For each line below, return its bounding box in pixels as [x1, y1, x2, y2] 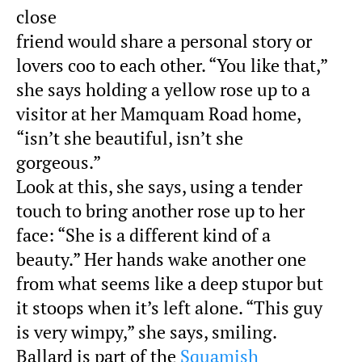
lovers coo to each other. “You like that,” [16, 53, 327, 77]
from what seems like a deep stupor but [16, 271, 323, 295]
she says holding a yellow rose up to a [16, 78, 310, 101]
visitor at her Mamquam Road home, [16, 102, 301, 125]
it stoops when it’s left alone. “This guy [16, 296, 322, 319]
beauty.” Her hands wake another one [16, 247, 306, 271]
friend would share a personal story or [16, 29, 312, 53]
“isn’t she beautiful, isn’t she [16, 126, 243, 149]
